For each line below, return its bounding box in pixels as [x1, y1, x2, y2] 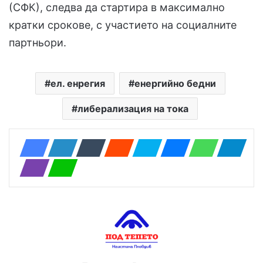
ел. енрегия [50, 77, 105, 89]
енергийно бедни [134, 77, 216, 89]
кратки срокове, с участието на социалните [9, 18, 237, 31]
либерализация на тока [77, 102, 188, 114]
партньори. [9, 36, 66, 49]
